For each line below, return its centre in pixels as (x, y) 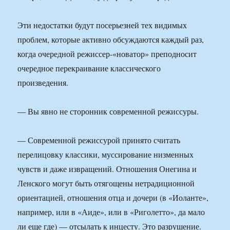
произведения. (43, 83)
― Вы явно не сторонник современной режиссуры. (108, 111)
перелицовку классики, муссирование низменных (106, 155)
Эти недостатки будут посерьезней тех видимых (102, 25)
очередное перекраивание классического (89, 68)
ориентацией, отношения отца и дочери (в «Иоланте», (113, 198)
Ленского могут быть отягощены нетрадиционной (106, 183)
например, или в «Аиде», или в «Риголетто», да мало (111, 212)
